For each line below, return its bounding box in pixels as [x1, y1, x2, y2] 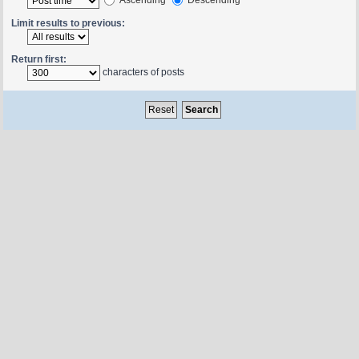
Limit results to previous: [10, 17, 125, 29]
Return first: [10, 53, 67, 65]
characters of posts [99, 66, 184, 78]
